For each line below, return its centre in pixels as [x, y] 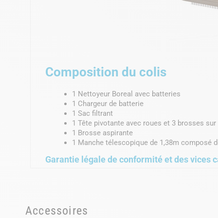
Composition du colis [106, 72]
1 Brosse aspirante [102, 133]
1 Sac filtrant [92, 113]
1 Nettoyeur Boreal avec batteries [126, 94]
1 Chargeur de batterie [108, 103]
